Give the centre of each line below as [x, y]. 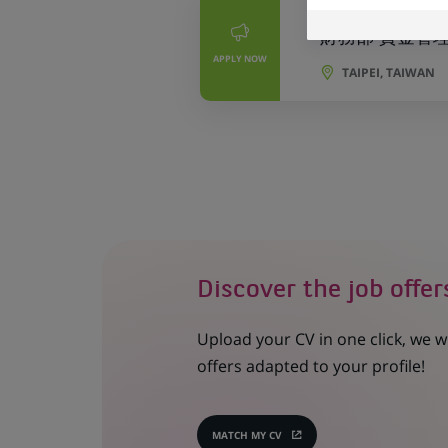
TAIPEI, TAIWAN [388, 72]
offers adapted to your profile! [310, 365]
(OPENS [274, 439]
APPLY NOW [239, 58]
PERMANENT [347, 12]
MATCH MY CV [246, 434]
